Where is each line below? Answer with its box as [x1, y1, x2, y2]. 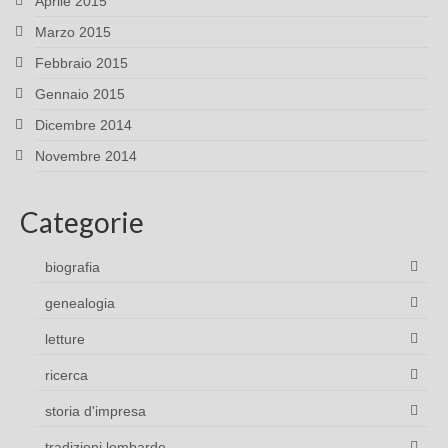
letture [45, 331, 85, 348]
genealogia [45, 295, 115, 312]
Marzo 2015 [35, 24, 111, 41]
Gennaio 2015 [35, 86, 125, 103]
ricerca [45, 367, 88, 384]
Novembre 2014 [35, 148, 137, 165]
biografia [45, 259, 100, 276]
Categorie [20, 205, 144, 240]
